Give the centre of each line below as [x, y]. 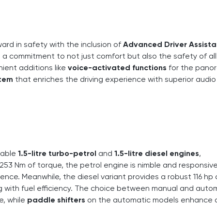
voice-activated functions [117, 67]
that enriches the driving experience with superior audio [115, 79]
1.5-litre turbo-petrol [57, 153]
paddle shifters [56, 200]
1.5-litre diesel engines [157, 153]
